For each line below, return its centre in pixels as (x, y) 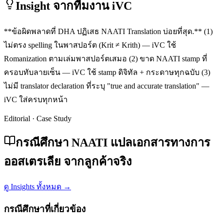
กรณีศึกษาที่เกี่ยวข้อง (45, 209)
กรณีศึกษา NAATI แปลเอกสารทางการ (113, 143)
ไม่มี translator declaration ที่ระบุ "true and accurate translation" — (107, 86)
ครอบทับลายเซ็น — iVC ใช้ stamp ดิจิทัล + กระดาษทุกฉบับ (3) (107, 73)
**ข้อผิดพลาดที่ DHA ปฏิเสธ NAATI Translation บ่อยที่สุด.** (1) (108, 32)
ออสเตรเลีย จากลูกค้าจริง (68, 162)
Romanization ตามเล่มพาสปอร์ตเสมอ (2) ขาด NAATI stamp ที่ (106, 59)
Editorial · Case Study (38, 119)
